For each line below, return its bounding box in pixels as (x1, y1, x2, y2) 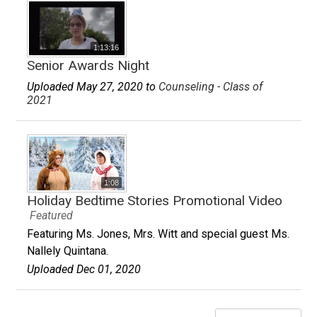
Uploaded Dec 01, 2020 (27, 263, 142, 276)
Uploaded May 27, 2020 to (27, 79, 159, 93)
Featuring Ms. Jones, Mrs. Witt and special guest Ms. (27, 227, 290, 241)
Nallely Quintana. (27, 244, 109, 258)
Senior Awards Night (27, 57, 150, 74)
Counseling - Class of (158, 79, 263, 93)
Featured (29, 209, 73, 223)
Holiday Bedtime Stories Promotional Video (27, 192, 283, 209)
